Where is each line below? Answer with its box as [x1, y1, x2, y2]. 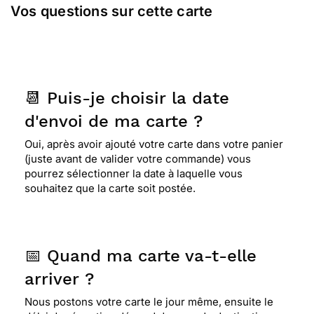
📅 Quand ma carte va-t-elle [25, 246, 257, 266]
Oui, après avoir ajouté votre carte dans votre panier [25, 137, 283, 151]
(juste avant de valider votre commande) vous [25, 152, 251, 165]
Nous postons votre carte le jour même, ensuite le [25, 295, 273, 308]
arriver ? [25, 269, 94, 289]
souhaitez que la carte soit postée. [25, 182, 196, 195]
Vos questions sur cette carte [11, 3, 213, 20]
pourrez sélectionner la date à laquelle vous [25, 167, 243, 180]
